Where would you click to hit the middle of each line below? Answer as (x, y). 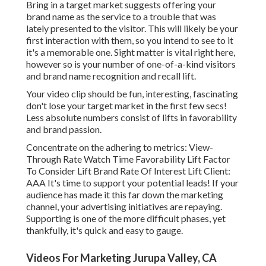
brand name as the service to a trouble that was (121, 17)
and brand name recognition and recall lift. (111, 76)
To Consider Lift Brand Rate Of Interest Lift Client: (128, 171)
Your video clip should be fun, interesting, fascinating (132, 94)
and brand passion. (64, 129)
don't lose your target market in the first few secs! (126, 106)
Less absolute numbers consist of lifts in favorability (132, 118)
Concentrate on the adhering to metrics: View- (120, 147)
